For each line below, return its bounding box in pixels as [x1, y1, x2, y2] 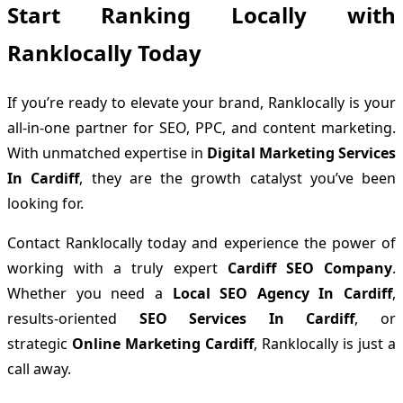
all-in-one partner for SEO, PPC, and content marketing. [7, 117, 396, 138]
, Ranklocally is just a [254, 333, 396, 354]
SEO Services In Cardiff [139, 308, 355, 328]
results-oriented [7, 308, 139, 328]
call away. [7, 358, 71, 379]
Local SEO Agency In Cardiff [172, 282, 392, 303]
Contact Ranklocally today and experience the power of [7, 232, 396, 253]
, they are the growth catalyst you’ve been [79, 167, 396, 188]
